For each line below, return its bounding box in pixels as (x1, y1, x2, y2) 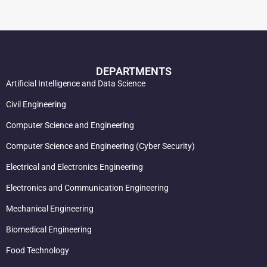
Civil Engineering (6, 100, 66, 109)
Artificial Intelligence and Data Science (6, 79, 145, 88)
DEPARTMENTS (95, 65, 172, 77)
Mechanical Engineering (6, 204, 94, 213)
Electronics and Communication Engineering (6, 183, 169, 193)
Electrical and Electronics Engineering (6, 162, 143, 172)
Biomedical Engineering (6, 225, 92, 234)
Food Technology (6, 246, 69, 255)
